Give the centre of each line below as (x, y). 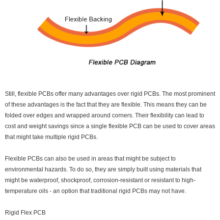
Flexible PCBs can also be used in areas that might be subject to (90, 159)
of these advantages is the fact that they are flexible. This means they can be (106, 105)
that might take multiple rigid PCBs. (51, 137)
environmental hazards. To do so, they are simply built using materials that (103, 170)
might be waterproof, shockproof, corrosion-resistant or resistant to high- (100, 180)
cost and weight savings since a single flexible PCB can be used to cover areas (110, 126)
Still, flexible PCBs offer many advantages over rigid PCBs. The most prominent (110, 94)
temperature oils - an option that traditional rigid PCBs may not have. (96, 191)
